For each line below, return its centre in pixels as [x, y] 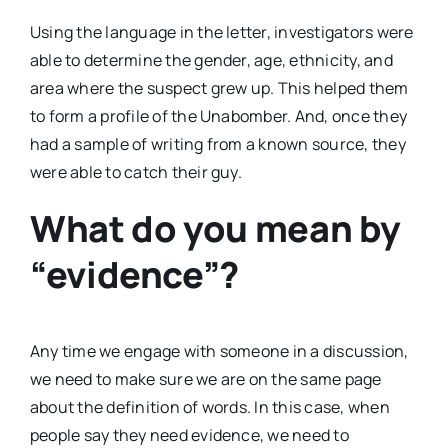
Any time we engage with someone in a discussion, [219, 351]
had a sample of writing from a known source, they [218, 143]
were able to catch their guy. [136, 171]
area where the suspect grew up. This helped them [219, 87]
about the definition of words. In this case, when [210, 407]
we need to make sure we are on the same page [206, 379]
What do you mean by [215, 228]
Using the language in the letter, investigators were [222, 31]
